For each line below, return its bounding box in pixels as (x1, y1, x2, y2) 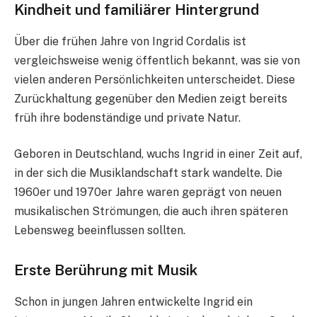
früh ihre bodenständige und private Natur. (14, 110, 241, 125)
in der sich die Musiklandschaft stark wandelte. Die (14, 166, 282, 180)
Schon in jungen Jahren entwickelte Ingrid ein (14, 294, 253, 309)
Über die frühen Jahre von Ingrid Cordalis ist (14, 34, 246, 48)
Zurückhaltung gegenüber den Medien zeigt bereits (14, 91, 287, 105)
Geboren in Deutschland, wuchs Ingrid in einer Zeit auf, (14, 147, 302, 161)
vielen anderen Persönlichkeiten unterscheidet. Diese (14, 72, 295, 86)
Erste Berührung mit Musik (14, 261, 197, 279)
